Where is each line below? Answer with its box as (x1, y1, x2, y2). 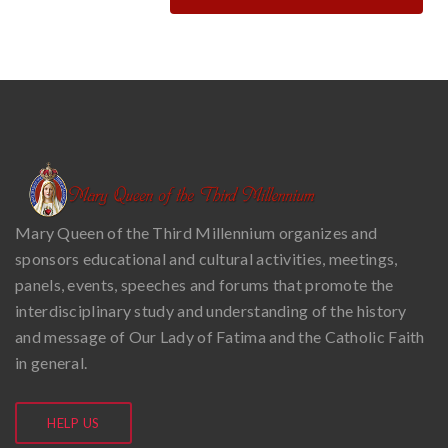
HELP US (47, 414, 100, 431)
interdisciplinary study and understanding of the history (15, 300, 407, 320)
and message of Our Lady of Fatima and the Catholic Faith (15, 326, 425, 346)
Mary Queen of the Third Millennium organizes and (15, 222, 378, 242)
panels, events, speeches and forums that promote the (15, 274, 394, 294)
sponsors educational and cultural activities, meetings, (15, 248, 398, 268)
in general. (15, 352, 88, 372)
